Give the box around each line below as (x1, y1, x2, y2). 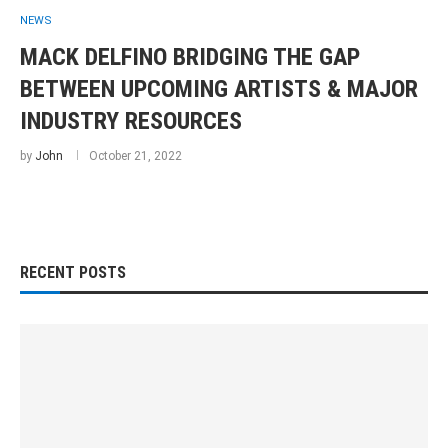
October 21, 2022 (89, 149, 182, 163)
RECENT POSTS (20, 263, 126, 282)
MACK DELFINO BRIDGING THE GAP (20, 43, 360, 71)
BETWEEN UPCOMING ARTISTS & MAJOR (20, 75, 418, 103)
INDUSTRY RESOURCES (20, 107, 242, 135)
